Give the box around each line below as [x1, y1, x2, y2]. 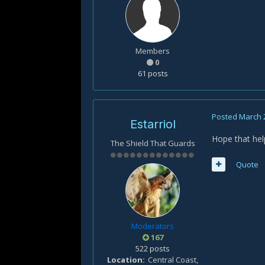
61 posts [137, 68, 168, 79]
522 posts [135, 243, 170, 254]
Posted [212, 111, 239, 122]
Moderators [131, 221, 174, 231]
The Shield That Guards [110, 138, 195, 148]
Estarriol [130, 117, 176, 131]
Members [135, 46, 170, 56]
